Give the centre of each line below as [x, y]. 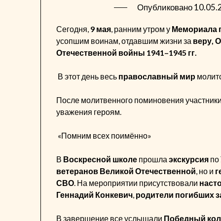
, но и [206, 171]
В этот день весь [88, 76]
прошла [153, 159]
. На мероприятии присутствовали [137, 183]
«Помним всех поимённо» [106, 135]
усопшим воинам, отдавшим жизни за [125, 40]
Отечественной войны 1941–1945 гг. [127, 52]
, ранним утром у [142, 29]
